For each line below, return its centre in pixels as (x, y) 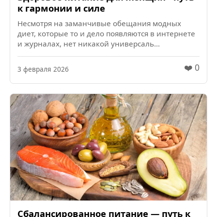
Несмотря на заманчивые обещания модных (99, 23)
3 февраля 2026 (43, 69)
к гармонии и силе (61, 8)
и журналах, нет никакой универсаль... (89, 44)
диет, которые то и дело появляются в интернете (106, 34)
